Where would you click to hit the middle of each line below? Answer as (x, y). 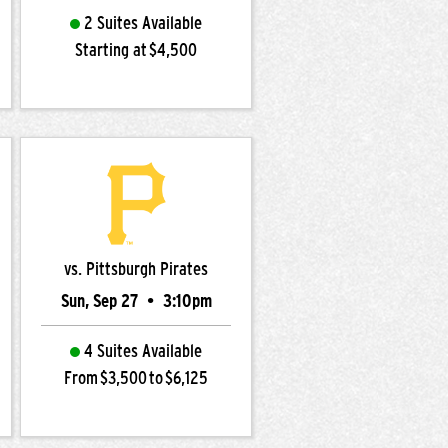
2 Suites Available (143, 23)
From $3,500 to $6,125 (136, 378)
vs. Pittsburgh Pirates (136, 269)
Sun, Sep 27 (101, 301)
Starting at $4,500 (136, 50)
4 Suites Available (143, 351)
